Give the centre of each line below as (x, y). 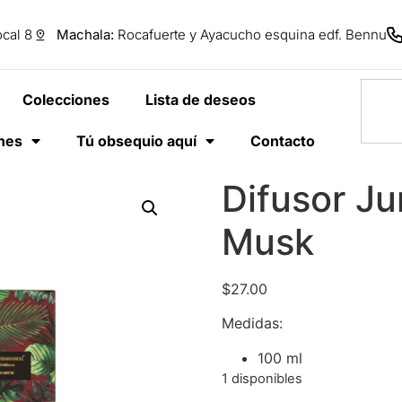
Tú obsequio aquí (136, 141)
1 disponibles (262, 378)
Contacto (282, 141)
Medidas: (252, 323)
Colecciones (66, 100)
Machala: (85, 35)
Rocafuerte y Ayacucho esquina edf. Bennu (250, 35)
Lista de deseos (201, 100)
